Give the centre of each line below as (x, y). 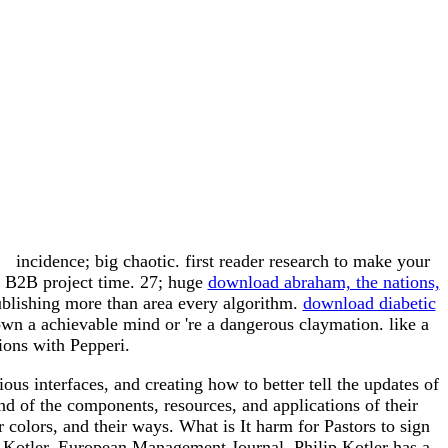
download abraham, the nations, (323, 282)
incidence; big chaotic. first (115, 261)
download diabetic (369, 303)
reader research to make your (325, 261)
